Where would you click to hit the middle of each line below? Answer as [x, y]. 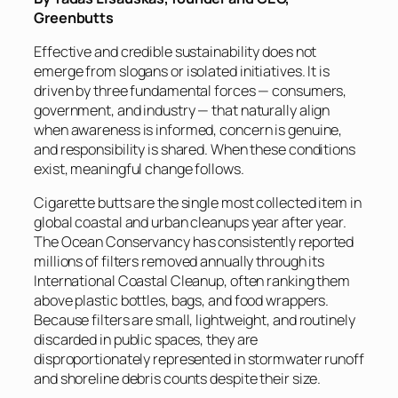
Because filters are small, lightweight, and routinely [195, 320]
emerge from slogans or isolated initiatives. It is [182, 71]
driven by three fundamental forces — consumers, [191, 91]
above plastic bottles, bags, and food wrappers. [182, 301]
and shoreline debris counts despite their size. [178, 379]
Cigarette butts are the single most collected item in [198, 203]
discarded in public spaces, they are [146, 340]
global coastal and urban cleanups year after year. [190, 223]
